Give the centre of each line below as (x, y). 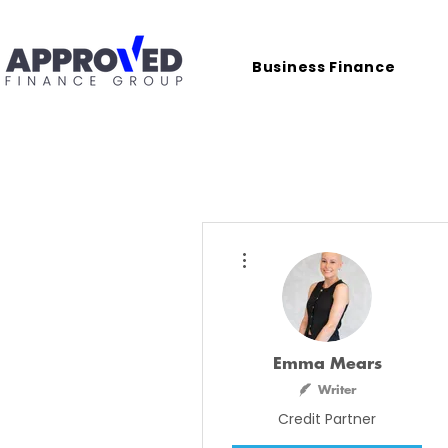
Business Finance (324, 67)
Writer (336, 390)
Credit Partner (327, 419)
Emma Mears (327, 364)
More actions (284, 246)
